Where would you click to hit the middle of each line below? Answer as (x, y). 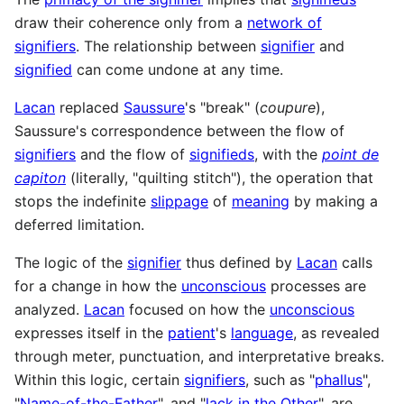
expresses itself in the (91, 333)
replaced (89, 108)
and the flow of (133, 155)
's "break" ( (222, 108)
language (262, 333)
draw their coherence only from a (131, 23)
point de (350, 155)
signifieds (222, 155)
